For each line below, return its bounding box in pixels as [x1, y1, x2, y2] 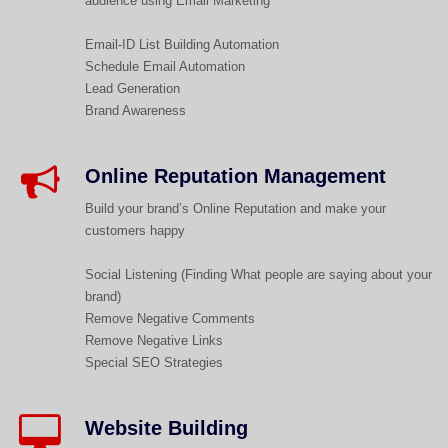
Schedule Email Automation [84, 59, 245, 75]
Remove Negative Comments [84, 311, 255, 327]
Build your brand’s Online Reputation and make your [84, 201, 386, 217]
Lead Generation [84, 81, 180, 97]
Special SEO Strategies [84, 355, 223, 371]
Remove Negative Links [84, 333, 223, 349]
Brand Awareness [84, 103, 186, 119]
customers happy [84, 223, 185, 239]
